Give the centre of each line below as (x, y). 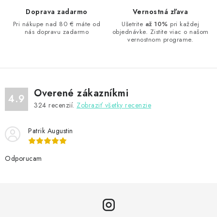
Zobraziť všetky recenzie (114, 105)
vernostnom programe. (160, 40)
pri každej (183, 24)
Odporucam (23, 159)
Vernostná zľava (160, 12)
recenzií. (61, 105)
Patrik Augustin (51, 131)
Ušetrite (133, 24)
